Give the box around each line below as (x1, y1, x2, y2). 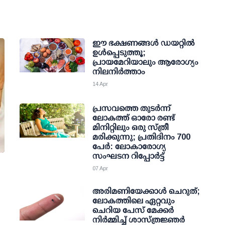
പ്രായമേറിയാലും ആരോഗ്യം (92, 58, 198, 66)
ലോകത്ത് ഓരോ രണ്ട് (92, 114, 175, 122)
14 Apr (92, 81, 108, 87)
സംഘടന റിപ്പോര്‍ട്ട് (92, 152, 164, 160)
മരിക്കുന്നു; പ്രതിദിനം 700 (92, 133, 190, 141)
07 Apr (92, 165, 108, 171)
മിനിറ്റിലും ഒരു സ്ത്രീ (92, 123, 169, 132)
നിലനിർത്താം (92, 67, 145, 76)
